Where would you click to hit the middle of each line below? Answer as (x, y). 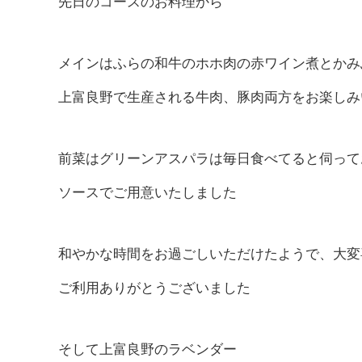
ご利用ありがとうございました (154, 288)
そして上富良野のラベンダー (147, 350)
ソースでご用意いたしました (147, 193)
